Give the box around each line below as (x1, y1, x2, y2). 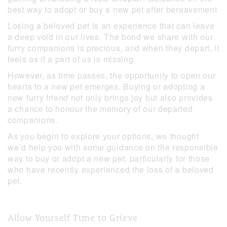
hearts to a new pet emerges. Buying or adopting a (8, 81, 205, 93)
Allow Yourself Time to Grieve (8, 212, 138, 223)
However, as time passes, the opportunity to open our (8, 69, 216, 82)
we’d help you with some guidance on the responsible (8, 141, 218, 154)
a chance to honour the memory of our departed (8, 103, 193, 115)
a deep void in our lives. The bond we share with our (8, 31, 213, 43)
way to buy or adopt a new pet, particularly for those (8, 153, 210, 165)
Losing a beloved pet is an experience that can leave (8, 20, 215, 32)
